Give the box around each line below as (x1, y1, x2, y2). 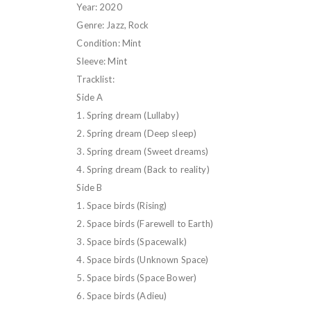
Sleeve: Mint (76, 55, 127, 67)
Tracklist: (76, 73, 115, 85)
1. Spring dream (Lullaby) (76, 109, 179, 121)
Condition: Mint (76, 37, 142, 49)
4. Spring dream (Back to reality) (76, 163, 210, 175)
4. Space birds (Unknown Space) (76, 253, 209, 265)
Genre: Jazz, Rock (76, 19, 149, 31)
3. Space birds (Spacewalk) (76, 235, 187, 247)
